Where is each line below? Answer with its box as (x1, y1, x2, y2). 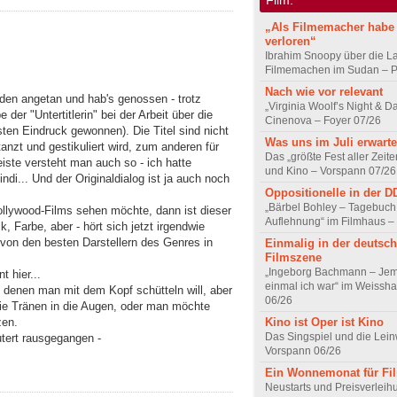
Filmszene (265, 250, 322, 264)
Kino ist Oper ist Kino (265, 315, 384, 329)
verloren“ (265, 34, 316, 48)
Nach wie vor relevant (265, 84, 383, 98)
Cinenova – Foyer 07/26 (265, 113, 381, 127)
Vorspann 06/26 (265, 344, 341, 357)
